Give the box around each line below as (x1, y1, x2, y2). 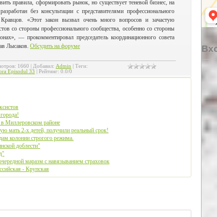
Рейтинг (39, 68, 58, 74)
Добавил (33, 63, 53, 69)
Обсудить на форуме (30, 42, 80, 49)
